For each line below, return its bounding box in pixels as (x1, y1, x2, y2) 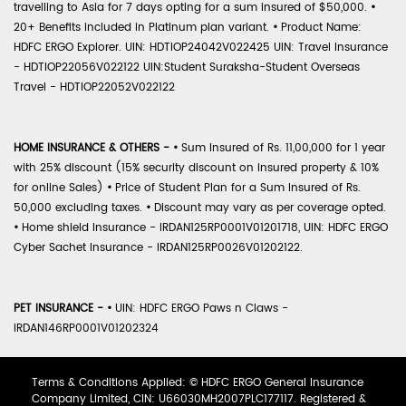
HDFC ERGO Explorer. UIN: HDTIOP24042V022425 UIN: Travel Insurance (14, 38, 388, 56)
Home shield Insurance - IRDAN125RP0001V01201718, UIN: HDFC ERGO (18, 218, 388, 237)
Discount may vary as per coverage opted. (150, 198, 386, 217)
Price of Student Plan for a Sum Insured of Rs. (111, 179, 361, 197)
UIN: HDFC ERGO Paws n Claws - (111, 299, 288, 317)
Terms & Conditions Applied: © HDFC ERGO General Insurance (32, 373, 363, 391)
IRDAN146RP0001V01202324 (14, 319, 159, 337)
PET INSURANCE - (14, 299, 107, 317)
